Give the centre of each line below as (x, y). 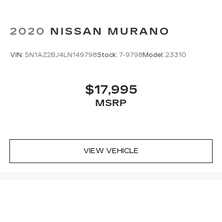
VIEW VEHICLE (111, 151)
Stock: (108, 55)
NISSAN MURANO (110, 31)
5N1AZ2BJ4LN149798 (61, 55)
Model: (154, 55)
